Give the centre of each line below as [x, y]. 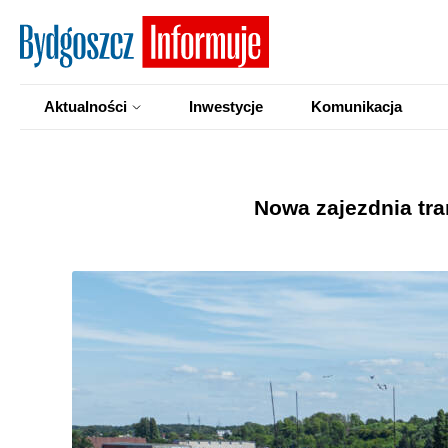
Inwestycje [226, 106]
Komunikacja [356, 106]
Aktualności [85, 106]
